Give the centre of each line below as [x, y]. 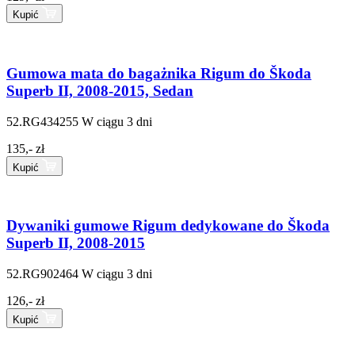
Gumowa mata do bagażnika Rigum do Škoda [159, 74]
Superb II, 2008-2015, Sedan [100, 91]
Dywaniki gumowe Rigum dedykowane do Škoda [168, 226]
